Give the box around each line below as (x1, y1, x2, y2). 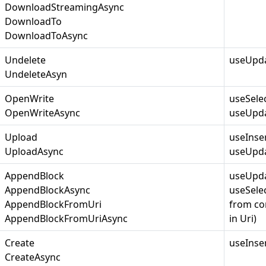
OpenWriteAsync (5, 106, 80, 119)
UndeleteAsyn (5, 68, 67, 81)
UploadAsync (5, 145, 64, 158)
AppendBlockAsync (5, 183, 90, 197)
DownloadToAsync (5, 29, 88, 42)
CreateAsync (5, 251, 61, 264)
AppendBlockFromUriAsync (5, 212, 128, 225)
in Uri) (229, 212, 256, 225)
